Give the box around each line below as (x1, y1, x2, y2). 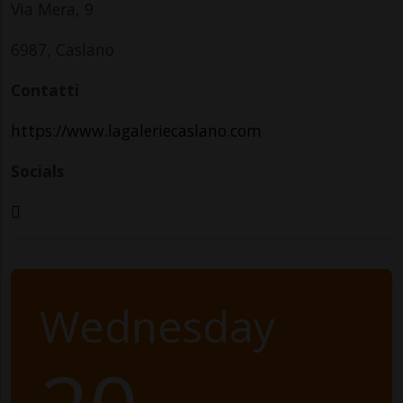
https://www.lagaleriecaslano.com (11, 119, 262, 141)
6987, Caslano (11, 38, 114, 60)
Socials (11, 159, 64, 182)
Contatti (11, 78, 79, 101)
